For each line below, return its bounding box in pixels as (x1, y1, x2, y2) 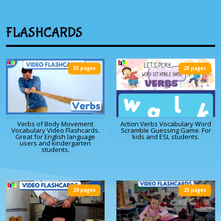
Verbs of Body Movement (17, 119, 93, 129)
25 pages (184, 187, 206, 194)
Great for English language (15, 132, 95, 142)
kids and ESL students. (132, 132, 199, 142)
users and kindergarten (20, 139, 91, 148)
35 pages (73, 65, 96, 72)
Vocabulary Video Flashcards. (11, 126, 100, 135)
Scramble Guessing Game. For (120, 126, 211, 135)
